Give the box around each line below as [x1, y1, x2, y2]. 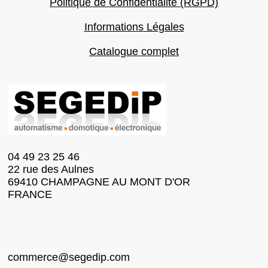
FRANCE [8, 188, 52, 200]
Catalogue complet [89, 45, 179, 57]
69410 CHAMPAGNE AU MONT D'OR [8, 175, 190, 188]
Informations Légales [84, 20, 184, 33]
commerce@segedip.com [8, 251, 130, 263]
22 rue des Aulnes [8, 163, 94, 175]
